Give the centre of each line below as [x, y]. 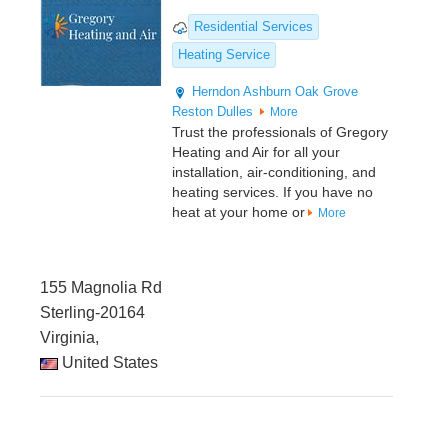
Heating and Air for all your [256, 152]
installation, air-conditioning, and [274, 172]
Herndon [216, 92]
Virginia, [69, 338]
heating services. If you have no [272, 192]
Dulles [235, 112]
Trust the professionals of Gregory [280, 132]
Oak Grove [326, 92]
